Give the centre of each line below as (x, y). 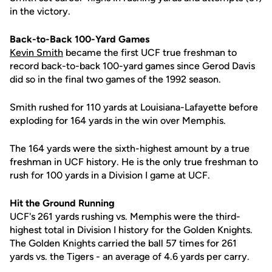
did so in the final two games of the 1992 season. (115, 79)
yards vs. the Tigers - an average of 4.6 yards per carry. (130, 257)
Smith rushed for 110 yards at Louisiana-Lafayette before (134, 107)
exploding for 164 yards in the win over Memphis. (118, 121)
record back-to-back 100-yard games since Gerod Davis (132, 66)
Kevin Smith (36, 53)
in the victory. (40, 11)
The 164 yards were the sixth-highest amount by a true (130, 148)
